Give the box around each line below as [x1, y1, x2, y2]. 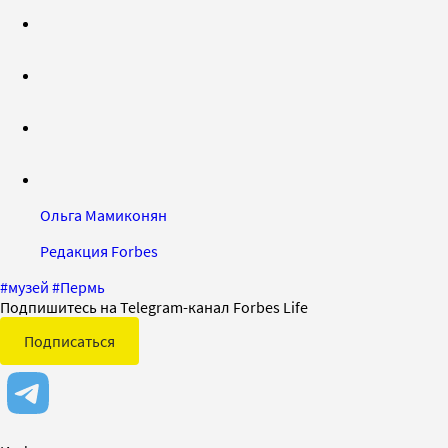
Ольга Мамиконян [40, 204, 167, 225]
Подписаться [24, 330, 115, 351]
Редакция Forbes [40, 240, 158, 261]
